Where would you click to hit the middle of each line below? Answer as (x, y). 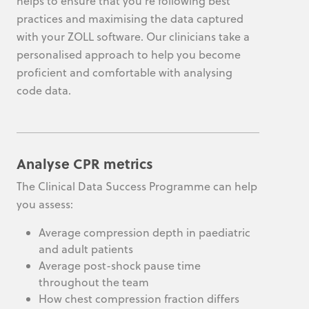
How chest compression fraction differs (139, 299)
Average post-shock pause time (120, 266)
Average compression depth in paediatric (144, 233)
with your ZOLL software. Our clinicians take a (133, 37)
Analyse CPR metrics (85, 163)
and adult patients (86, 249)
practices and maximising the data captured (130, 19)
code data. (44, 91)
